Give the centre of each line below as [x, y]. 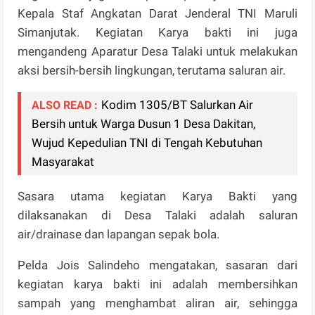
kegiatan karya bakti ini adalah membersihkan [157, 284]
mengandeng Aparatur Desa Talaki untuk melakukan [157, 52]
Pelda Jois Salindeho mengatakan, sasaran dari [157, 265]
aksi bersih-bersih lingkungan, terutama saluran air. [152, 71]
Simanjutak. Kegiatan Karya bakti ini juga [157, 33]
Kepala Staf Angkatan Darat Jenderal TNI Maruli [157, 14]
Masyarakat [63, 162]
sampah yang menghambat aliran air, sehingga [157, 303]
